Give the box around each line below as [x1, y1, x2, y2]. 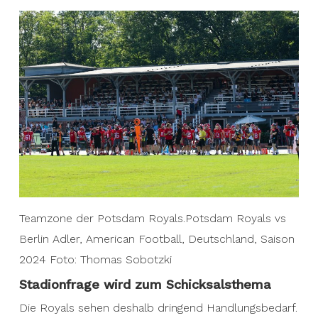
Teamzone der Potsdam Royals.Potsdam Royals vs [18, 212, 286, 226]
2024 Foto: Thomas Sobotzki [18, 253, 172, 267]
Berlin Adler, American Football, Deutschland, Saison [18, 232, 295, 246]
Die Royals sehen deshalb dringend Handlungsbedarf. [18, 301, 297, 315]
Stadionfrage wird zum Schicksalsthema [18, 277, 271, 292]
